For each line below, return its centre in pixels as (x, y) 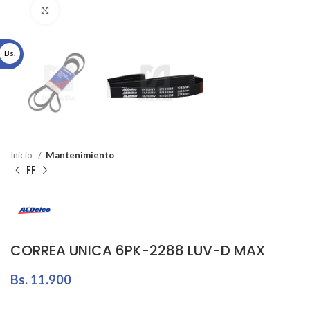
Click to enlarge (93, 10)
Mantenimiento (80, 155)
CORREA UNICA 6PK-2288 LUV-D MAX (138, 250)
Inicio (22, 155)
